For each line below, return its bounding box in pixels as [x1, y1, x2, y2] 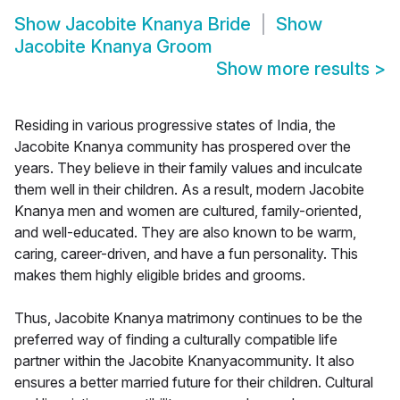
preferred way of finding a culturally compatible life [14, 330, 337, 349]
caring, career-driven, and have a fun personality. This [14, 245, 358, 263]
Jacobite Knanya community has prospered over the [14, 137, 351, 156]
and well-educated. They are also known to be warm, [14, 223, 356, 242]
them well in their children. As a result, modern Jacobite [14, 180, 364, 199]
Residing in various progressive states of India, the [14, 116, 336, 135]
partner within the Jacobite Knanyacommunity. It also [14, 352, 354, 371]
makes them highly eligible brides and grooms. [14, 266, 305, 285]
